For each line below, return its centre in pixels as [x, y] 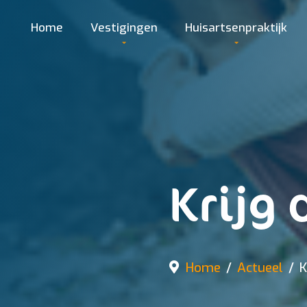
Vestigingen [124, 27]
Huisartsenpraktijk [236, 27]
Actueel [260, 268]
